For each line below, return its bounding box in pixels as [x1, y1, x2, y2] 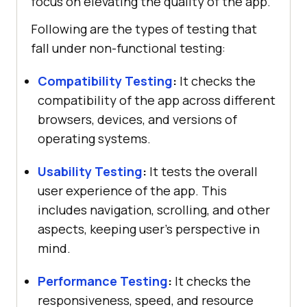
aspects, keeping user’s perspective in [38, 220, 260, 237]
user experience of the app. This [38, 182, 227, 199]
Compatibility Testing [38, 72, 173, 89]
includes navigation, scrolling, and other [38, 201, 270, 218]
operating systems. [38, 130, 151, 147]
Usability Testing [38, 162, 143, 180]
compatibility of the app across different [38, 91, 275, 108]
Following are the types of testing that [31, 20, 257, 37]
